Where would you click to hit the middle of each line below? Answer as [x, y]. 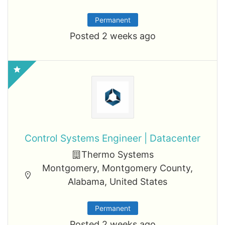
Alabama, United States [117, 182]
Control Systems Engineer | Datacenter [113, 138]
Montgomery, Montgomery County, [117, 168]
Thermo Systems [117, 154]
